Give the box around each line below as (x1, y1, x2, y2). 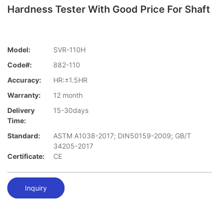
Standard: (7, 131, 40, 140)
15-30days (53, 106, 88, 115)
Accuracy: (7, 76, 41, 85)
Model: (7, 45, 30, 54)
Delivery (7, 106, 35, 115)
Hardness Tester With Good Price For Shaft (7, 3, 210, 15)
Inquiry (25, 183, 47, 192)
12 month (53, 91, 83, 100)
